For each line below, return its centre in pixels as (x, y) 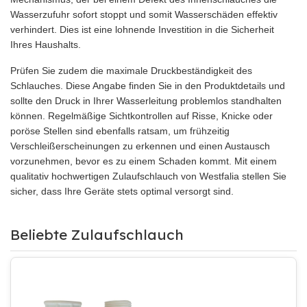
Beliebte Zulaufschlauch (97, 234)
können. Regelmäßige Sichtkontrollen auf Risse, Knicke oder (142, 116)
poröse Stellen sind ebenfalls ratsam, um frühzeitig (120, 131)
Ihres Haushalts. (46, 45)
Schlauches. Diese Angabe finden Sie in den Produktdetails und (148, 86)
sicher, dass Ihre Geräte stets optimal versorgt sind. (122, 191)
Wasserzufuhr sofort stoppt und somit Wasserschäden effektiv (144, 14)
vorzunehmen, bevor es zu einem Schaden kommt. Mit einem (144, 161)
